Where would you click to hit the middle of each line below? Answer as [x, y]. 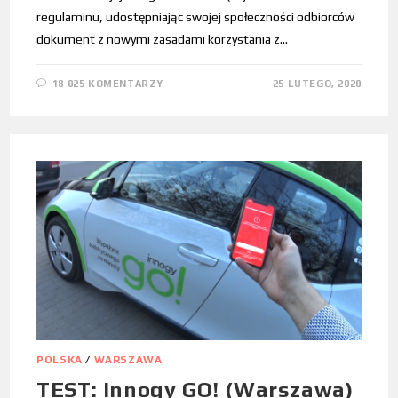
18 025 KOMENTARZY [108, 84]
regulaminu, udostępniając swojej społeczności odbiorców [196, 17]
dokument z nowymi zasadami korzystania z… [163, 40]
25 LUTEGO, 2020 [317, 84]
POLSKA [60, 360]
